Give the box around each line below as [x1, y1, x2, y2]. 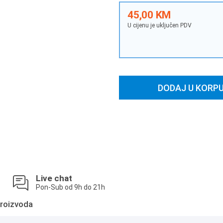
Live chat [35, 173, 72, 183]
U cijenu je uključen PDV [127, 22, 192, 29]
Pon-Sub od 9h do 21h [35, 183, 105, 191]
